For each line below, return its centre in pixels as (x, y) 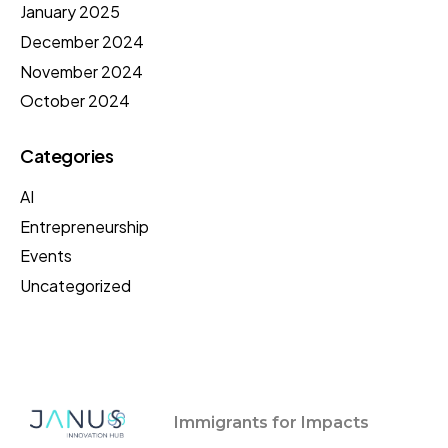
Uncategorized (75, 286)
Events (46, 256)
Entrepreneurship (84, 226)
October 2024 (75, 101)
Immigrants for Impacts (271, 422)
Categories (67, 156)
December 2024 (82, 41)
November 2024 (81, 71)
